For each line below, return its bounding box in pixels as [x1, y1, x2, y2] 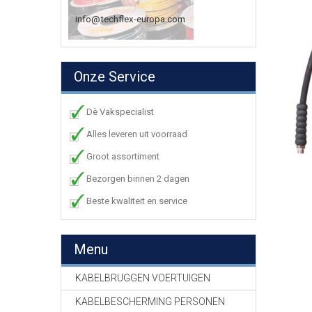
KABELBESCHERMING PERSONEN [75, 296, 225, 307]
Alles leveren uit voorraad [86, 129, 187, 139]
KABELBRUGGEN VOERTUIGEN [75, 272, 210, 283]
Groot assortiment [86, 151, 159, 162]
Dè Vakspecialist [86, 107, 154, 117]
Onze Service [74, 68, 155, 85]
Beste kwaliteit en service [86, 196, 187, 206]
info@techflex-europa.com [75, 14, 185, 24]
